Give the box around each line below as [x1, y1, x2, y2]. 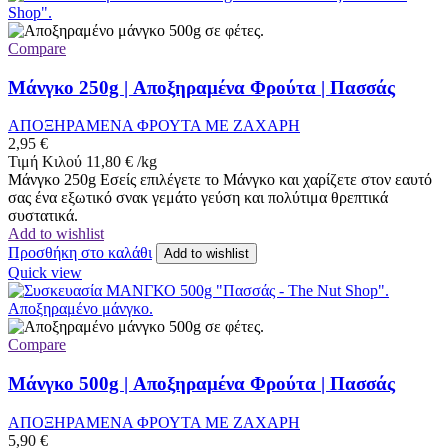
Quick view [8, 264, 82, 282]
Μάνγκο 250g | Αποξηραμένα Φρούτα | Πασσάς [8, 76, 395, 98]
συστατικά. [8, 207, 78, 225]
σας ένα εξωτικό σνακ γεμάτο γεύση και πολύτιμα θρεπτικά [8, 189, 388, 207]
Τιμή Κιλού [8, 153, 82, 171]
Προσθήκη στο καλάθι [8, 244, 152, 262]
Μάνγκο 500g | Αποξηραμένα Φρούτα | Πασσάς [8, 373, 395, 395]
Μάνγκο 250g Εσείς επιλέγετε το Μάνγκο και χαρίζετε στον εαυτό [8, 171, 432, 189]
